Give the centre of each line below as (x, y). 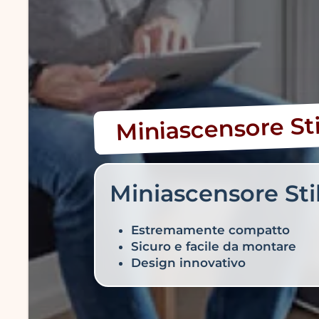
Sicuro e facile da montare (214, 246)
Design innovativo (188, 263)
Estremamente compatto (210, 230)
